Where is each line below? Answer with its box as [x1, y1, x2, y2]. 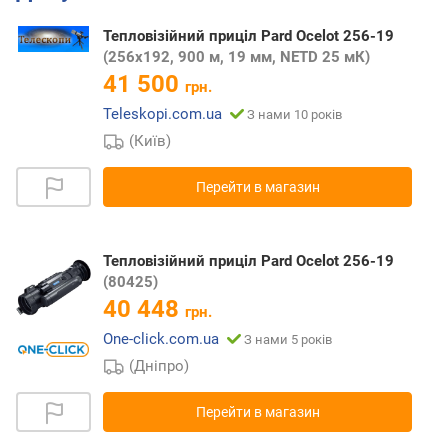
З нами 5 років [244, 332, 332, 348]
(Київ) [129, 132, 172, 151]
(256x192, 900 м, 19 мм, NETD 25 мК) [103, 48, 370, 67]
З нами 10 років [247, 107, 342, 123]
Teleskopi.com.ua [103, 105, 222, 124]
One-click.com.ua [103, 330, 219, 349]
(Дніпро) [129, 357, 190, 376]
